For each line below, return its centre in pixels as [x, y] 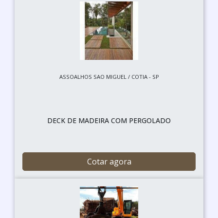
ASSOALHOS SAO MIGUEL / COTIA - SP [109, 76]
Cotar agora [109, 161]
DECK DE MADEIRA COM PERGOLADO [109, 120]
